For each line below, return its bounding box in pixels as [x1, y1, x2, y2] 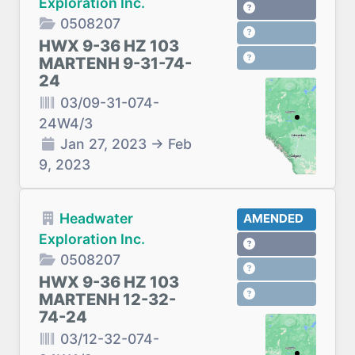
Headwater [59, 210, 133, 227]
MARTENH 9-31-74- [39, 54, 192, 73]
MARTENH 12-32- [39, 290, 176, 309]
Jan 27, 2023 [60, 136, 147, 152]
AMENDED [242, 211, 303, 227]
